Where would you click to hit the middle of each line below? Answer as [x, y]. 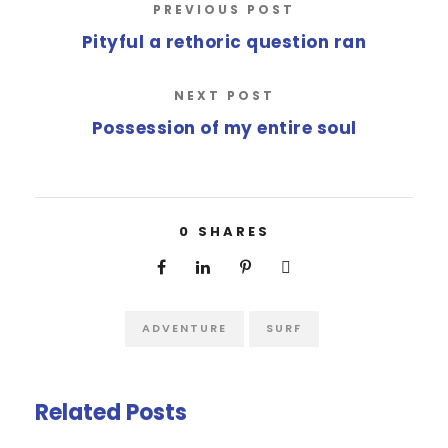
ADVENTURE [184, 328]
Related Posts [111, 413]
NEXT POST [224, 96]
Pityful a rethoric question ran [224, 42]
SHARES [233, 232]
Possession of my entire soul [224, 128]
